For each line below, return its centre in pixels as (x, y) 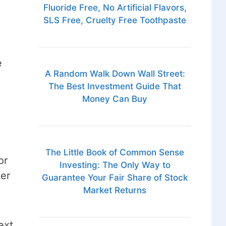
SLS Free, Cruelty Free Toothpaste (115, 20)
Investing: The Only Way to (115, 165)
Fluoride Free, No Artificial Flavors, (115, 8)
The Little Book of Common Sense (115, 153)
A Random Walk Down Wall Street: (115, 74)
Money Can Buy (115, 99)
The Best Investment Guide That (115, 87)
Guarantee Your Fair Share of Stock (115, 178)
